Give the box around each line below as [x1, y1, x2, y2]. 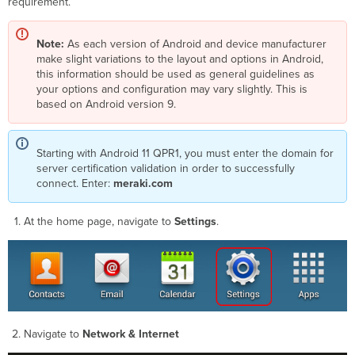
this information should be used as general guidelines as [36, 67, 315, 82]
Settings [174, 215, 216, 229]
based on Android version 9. [36, 97, 177, 112]
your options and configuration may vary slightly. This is [36, 82, 308, 97]
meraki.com [113, 177, 174, 191]
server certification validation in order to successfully [36, 162, 296, 176]
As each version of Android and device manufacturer [67, 37, 327, 52]
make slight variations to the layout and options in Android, [36, 52, 324, 67]
